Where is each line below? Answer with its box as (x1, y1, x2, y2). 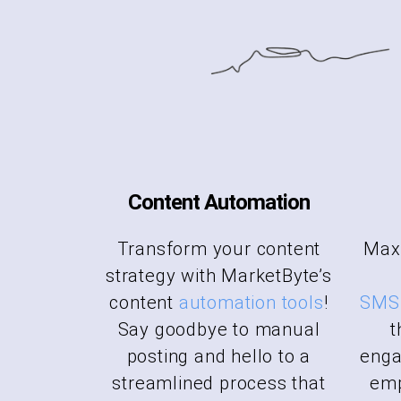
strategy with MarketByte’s (106, 264, 332, 286)
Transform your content (116, 237, 321, 260)
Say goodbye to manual (117, 318, 320, 340)
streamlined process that (112, 371, 326, 394)
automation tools (178, 291, 324, 313)
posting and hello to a (126, 345, 311, 367)
